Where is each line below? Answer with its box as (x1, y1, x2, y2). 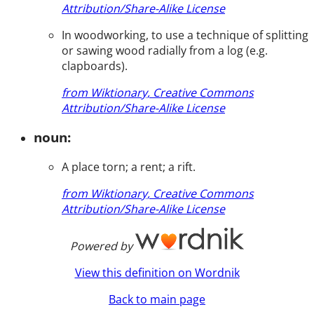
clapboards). (62, 57, 128, 74)
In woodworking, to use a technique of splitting (62, 27, 308, 43)
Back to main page (109, 291, 205, 307)
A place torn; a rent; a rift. (62, 158, 196, 175)
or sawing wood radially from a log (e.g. (62, 42, 268, 58)
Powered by (70, 238, 132, 254)
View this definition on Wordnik (74, 264, 240, 280)
